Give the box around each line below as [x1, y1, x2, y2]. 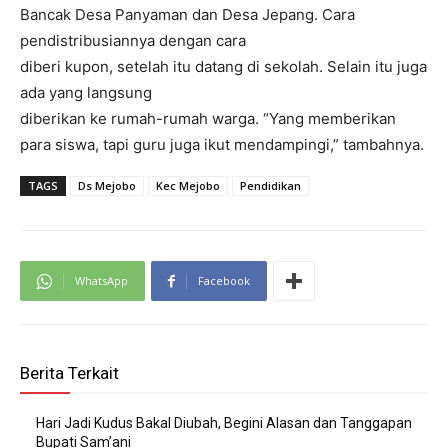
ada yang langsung [20, 83, 152, 103]
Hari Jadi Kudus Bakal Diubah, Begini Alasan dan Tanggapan [36, 415, 412, 432]
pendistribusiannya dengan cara [20, 31, 246, 51]
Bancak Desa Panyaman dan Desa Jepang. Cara [20, 5, 355, 25]
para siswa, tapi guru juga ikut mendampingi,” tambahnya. [20, 135, 424, 155]
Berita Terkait [20, 363, 119, 384]
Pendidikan [240, 178, 301, 194]
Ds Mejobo [78, 178, 136, 194]
